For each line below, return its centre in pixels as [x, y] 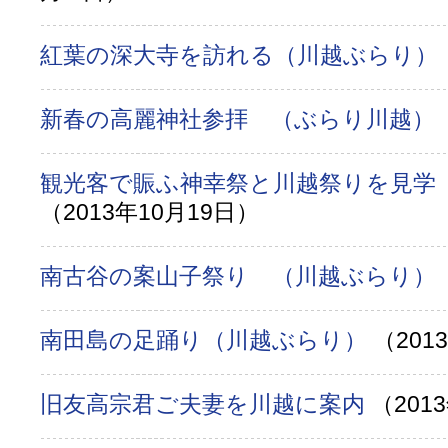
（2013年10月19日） [149, 212]
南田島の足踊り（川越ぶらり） [206, 340]
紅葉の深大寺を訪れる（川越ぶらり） [242, 55]
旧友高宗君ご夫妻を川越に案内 [205, 404]
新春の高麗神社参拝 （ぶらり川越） [240, 119]
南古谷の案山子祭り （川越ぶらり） [241, 276]
